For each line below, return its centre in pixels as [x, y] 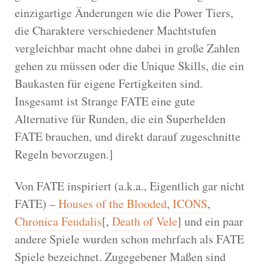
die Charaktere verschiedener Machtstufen [115, 30]
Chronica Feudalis [58, 221]
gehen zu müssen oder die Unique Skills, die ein [129, 65]
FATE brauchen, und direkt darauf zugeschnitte [128, 136]
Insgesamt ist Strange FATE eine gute [105, 101]
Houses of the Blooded [113, 203]
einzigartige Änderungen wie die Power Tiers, [124, 12]
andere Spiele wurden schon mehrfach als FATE [129, 239]
